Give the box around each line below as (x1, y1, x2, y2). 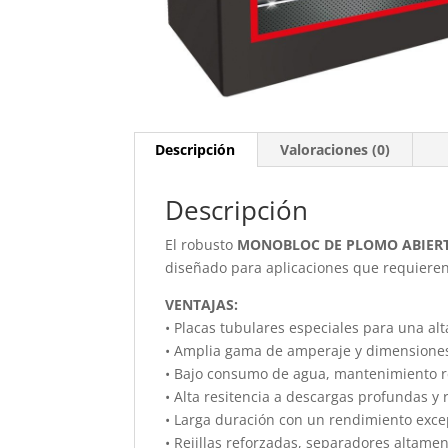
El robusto (165, 234, 238, 254)
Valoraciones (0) (280, 139, 391, 159)
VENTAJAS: (165, 294, 239, 314)
